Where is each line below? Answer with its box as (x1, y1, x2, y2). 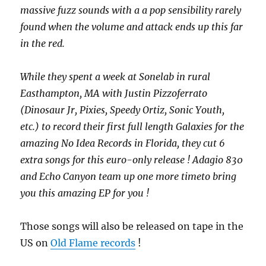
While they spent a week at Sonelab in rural (20, 71, 211, 83)
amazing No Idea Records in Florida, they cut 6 (20, 137, 226, 150)
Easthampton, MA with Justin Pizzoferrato (20, 87, 208, 100)
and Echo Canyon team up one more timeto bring (20, 170, 237, 183)
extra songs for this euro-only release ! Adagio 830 (20, 154, 243, 166)
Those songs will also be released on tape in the (20, 220, 244, 233)
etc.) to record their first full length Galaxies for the (20, 121, 245, 133)
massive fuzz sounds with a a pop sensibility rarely (20, 4, 242, 17)
